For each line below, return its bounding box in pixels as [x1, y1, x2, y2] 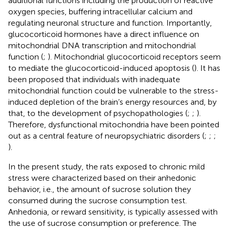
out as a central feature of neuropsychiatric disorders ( [8, 130, 204, 141]
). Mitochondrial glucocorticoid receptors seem [48, 51, 221, 62]
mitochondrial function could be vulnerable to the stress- [8, 85, 219, 95]
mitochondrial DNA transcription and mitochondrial [8, 40, 196, 50]
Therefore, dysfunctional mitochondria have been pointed [8, 119, 219, 129]
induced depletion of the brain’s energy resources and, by [8, 97, 217, 107]
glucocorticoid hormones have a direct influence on [8, 29, 199, 39]
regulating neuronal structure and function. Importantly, [8, 17, 212, 28]
